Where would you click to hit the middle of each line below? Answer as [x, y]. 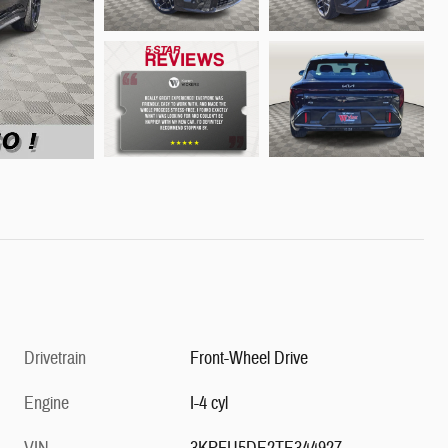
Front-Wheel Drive [249, 359]
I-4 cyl [209, 404]
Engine [46, 404]
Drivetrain [55, 359]
